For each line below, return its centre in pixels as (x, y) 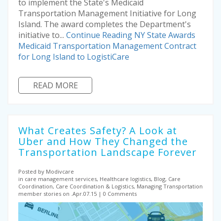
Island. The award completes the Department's (105, 24)
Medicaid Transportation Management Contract (107, 46)
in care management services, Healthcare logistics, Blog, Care (99, 179)
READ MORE (55, 85)
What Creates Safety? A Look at (98, 130)
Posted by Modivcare (46, 171)
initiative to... (42, 35)
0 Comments (119, 194)
